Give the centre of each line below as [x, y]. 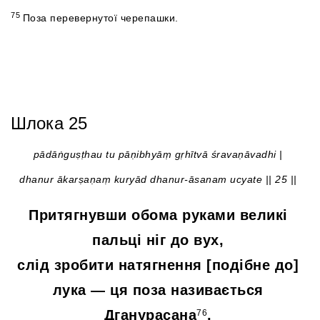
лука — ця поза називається [158, 290]
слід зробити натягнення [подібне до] [158, 265]
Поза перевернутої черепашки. [100, 18]
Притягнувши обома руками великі [158, 215]
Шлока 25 [49, 124]
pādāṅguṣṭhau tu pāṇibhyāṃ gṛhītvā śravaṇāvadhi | [158, 155]
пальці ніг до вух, [158, 240]
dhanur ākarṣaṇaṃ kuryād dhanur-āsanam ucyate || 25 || [158, 180]
